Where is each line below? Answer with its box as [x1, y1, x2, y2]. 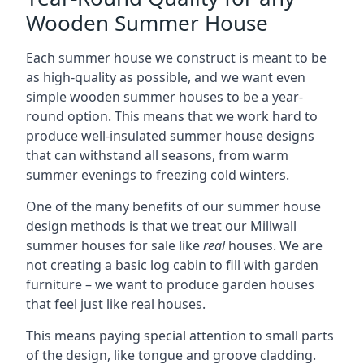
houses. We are [225, 236, 323, 254]
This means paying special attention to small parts [26, 327, 334, 344]
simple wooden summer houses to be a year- [26, 88, 303, 106]
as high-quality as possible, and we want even [26, 68, 305, 86]
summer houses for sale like [26, 236, 203, 254]
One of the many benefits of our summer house [26, 197, 321, 215]
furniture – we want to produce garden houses [26, 275, 314, 293]
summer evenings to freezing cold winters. [26, 166, 289, 184]
